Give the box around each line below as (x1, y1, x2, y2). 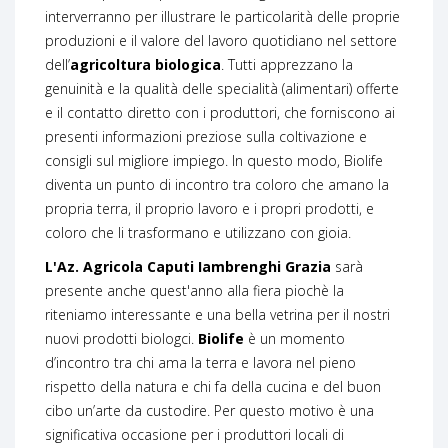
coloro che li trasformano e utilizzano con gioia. (45, 222, 351, 242)
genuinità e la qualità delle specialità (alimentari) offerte (45, 78, 399, 98)
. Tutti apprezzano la (221, 54, 353, 74)
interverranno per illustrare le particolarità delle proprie (45, 6, 400, 26)
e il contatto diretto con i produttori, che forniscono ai (45, 102, 395, 122)
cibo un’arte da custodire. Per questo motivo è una (45, 400, 374, 420)
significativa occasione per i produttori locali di (45, 424, 344, 444)
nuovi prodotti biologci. (45, 328, 198, 348)
